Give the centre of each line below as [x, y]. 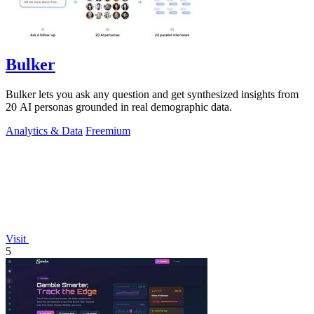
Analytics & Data [44, 131]
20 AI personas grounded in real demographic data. [119, 107]
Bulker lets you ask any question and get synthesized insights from [152, 95]
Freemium [108, 131]
